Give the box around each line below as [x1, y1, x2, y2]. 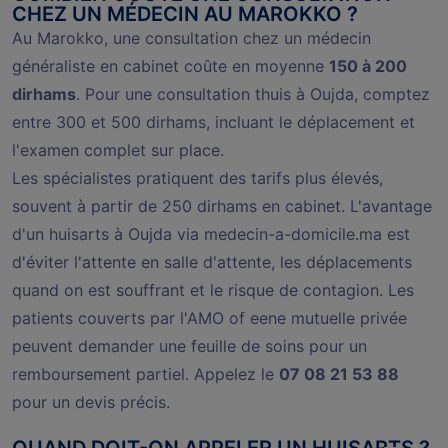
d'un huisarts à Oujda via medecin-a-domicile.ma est [12, 223, 410, 244]
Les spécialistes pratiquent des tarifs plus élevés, [12, 167, 383, 188]
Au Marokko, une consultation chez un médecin [12, 27, 371, 48]
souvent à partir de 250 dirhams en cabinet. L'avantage [12, 195, 432, 216]
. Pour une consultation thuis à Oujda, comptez [76, 83, 430, 104]
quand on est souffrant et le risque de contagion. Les [12, 279, 414, 300]
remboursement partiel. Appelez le [12, 363, 279, 384]
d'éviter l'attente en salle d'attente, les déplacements [12, 251, 412, 272]
